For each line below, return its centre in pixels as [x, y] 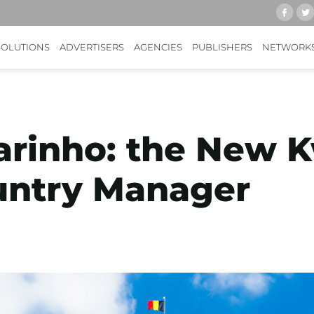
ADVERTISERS [92, 47]
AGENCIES [158, 47]
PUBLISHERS [222, 47]
